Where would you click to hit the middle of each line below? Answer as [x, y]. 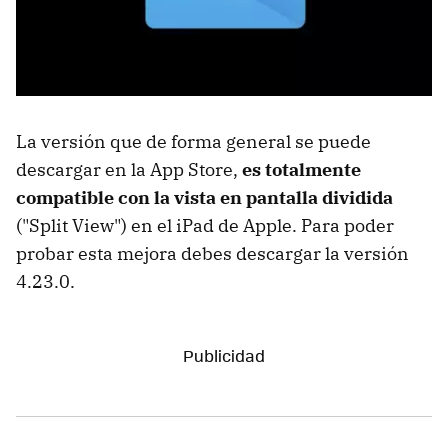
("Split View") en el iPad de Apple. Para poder [205, 225]
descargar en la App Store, [129, 169]
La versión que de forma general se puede [193, 141]
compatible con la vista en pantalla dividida [204, 197]
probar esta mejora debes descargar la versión [212, 253]
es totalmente [301, 169]
